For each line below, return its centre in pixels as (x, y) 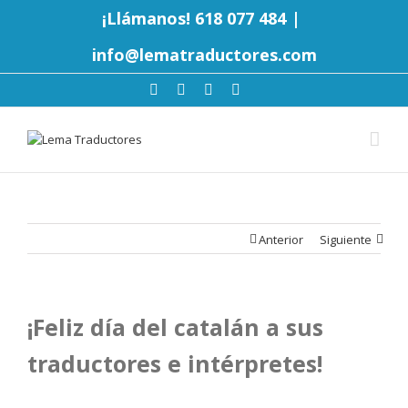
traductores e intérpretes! (175, 363)
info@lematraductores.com (204, 55)
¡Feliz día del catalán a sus (175, 327)
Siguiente (346, 240)
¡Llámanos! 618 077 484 (194, 18)
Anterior (281, 240)
